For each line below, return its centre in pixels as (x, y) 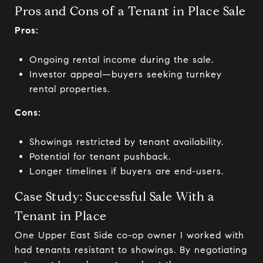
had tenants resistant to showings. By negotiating (131, 250)
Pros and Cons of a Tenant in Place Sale (130, 11)
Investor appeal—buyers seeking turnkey (125, 74)
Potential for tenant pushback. (100, 156)
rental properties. (69, 89)
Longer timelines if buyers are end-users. (126, 171)
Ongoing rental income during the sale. (121, 60)
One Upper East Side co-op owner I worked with (129, 235)
